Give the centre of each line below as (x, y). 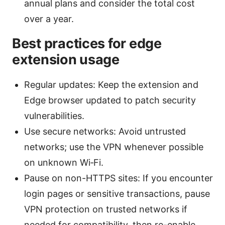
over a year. (49, 19)
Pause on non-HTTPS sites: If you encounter (119, 178)
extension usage (66, 60)
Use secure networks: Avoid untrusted (105, 132)
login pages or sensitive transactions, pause (117, 194)
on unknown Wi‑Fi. (64, 163)
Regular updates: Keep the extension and (111, 85)
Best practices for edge (87, 44)
